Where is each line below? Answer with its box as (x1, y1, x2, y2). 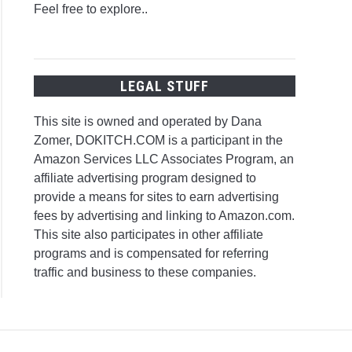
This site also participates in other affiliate (34, 227, 264, 241)
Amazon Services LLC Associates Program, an (34, 152, 295, 166)
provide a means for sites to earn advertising (34, 189, 280, 203)
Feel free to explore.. (34, 2, 148, 16)
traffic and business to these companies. (34, 265, 257, 279)
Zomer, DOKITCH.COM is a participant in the (34, 133, 284, 147)
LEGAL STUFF (120, 77, 209, 94)
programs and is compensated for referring (34, 246, 269, 260)
